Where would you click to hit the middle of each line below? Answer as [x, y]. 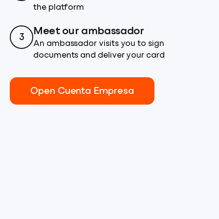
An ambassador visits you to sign [99, 44]
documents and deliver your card [99, 56]
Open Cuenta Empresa [82, 91]
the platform [59, 8]
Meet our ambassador [89, 32]
